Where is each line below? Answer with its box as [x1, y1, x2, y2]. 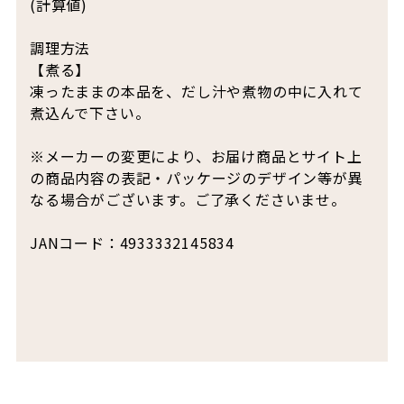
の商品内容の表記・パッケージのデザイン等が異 [29, 167, 363, 189]
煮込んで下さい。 [29, 102, 151, 124]
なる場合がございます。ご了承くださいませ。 [29, 188, 346, 211]
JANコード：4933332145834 [29, 232, 234, 254]
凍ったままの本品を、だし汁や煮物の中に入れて [29, 80, 363, 103]
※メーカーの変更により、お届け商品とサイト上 [29, 145, 363, 168]
